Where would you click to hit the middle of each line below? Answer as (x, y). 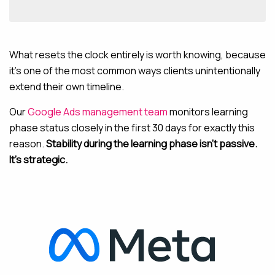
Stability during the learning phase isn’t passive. (152, 144)
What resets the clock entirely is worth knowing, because (137, 55)
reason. (28, 144)
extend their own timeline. (67, 87)
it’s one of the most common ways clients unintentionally (135, 71)
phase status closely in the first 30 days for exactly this (132, 128)
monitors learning (208, 112)
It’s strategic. (38, 160)
